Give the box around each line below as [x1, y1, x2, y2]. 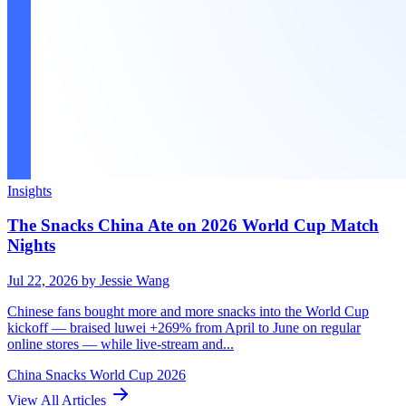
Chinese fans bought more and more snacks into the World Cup [7, 304, 369, 320]
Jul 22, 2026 [7, 273, 82, 289]
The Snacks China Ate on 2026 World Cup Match [7, 216, 379, 236]
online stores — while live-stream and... [7, 336, 234, 353]
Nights [7, 236, 55, 256]
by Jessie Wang [82, 273, 169, 289]
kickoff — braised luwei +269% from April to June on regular [7, 320, 361, 336]
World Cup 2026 [90, 367, 186, 383]
